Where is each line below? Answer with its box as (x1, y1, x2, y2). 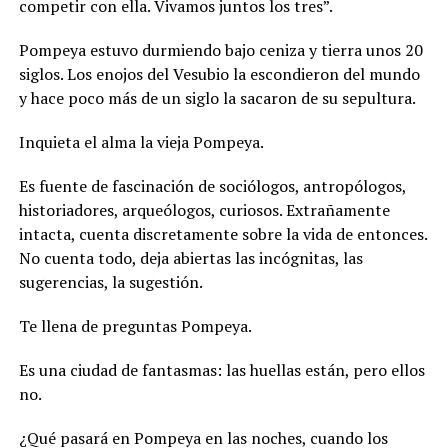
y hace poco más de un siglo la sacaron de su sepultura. (18, 86, 416, 109)
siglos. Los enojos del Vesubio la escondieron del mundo (18, 62, 420, 85)
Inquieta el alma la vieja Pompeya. (18, 130, 264, 153)
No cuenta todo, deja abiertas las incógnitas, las (18, 246, 363, 269)
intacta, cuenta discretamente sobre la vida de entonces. (18, 222, 427, 245)
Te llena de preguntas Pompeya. (18, 314, 252, 337)
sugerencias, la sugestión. (18, 270, 203, 293)
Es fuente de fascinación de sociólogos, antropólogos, (18, 174, 406, 197)
